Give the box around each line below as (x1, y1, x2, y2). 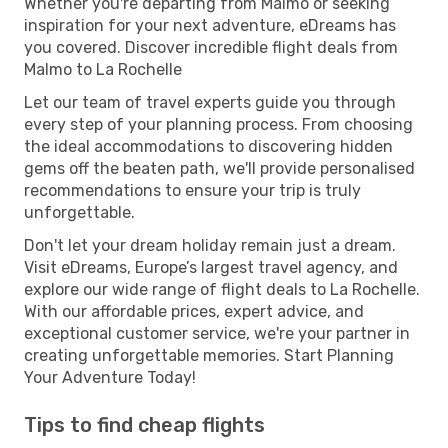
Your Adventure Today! (24, 367, 196, 387)
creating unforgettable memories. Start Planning (24, 345, 394, 365)
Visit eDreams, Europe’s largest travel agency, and (24, 257, 398, 277)
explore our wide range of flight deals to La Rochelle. (24, 279, 420, 299)
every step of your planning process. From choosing (24, 114, 413, 134)
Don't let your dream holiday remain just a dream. (24, 235, 396, 255)
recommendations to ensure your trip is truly (24, 180, 361, 200)
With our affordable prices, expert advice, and (24, 301, 364, 321)
